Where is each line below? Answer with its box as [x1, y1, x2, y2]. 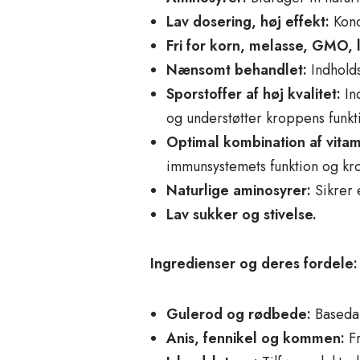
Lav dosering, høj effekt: [166, 11, 329, 33]
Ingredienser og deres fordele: [150, 253, 358, 275]
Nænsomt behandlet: [166, 59, 307, 81]
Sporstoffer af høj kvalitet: [166, 84, 341, 105]
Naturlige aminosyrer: [166, 180, 311, 202]
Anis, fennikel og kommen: [166, 328, 345, 350]
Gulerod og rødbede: [166, 304, 311, 325]
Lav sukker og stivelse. [166, 204, 317, 226]
